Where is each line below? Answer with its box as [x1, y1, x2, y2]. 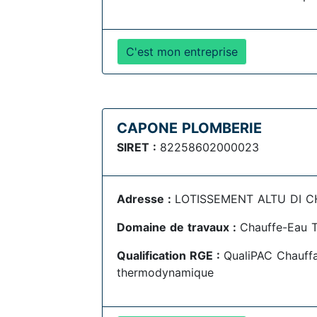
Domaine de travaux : [117, 220, 240, 234]
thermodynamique [117, 265, 214, 279]
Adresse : [117, 192, 175, 206]
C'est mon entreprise [126, 45, 238, 59]
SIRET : [117, 140, 160, 154]
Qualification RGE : [117, 248, 224, 263]
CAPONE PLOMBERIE [117, 120, 262, 137]
